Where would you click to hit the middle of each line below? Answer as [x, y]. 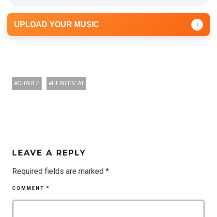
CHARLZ [29, 83]
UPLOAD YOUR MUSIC [57, 24]
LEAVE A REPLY [49, 153]
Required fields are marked [59, 171]
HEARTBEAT [68, 83]
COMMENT [29, 188]
